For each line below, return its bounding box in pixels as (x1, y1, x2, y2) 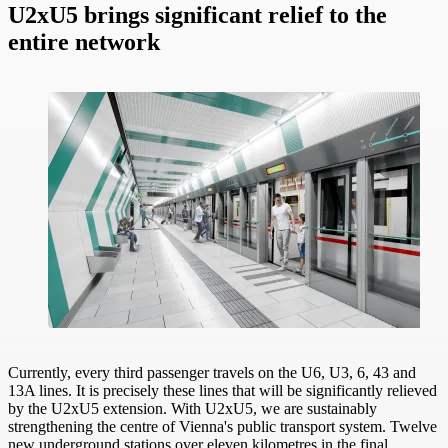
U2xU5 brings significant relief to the (8, 2, 387, 29)
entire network (8, 29, 160, 56)
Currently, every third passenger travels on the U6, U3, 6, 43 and (8, 364, 416, 382)
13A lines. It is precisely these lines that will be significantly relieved (8, 382, 437, 400)
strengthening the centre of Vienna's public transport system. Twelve (8, 418, 437, 436)
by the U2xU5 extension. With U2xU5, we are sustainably (8, 400, 377, 418)
